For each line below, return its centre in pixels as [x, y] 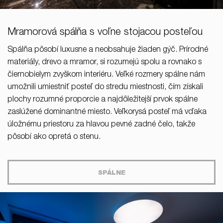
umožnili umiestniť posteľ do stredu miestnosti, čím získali [105, 88]
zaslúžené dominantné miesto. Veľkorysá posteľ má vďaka [107, 113]
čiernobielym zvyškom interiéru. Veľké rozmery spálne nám [106, 75]
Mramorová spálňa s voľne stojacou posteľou [105, 33]
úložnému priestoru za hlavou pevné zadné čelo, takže [101, 125]
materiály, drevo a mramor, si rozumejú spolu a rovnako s [105, 63]
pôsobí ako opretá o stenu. [54, 138]
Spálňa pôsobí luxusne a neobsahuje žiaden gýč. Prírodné [108, 51]
